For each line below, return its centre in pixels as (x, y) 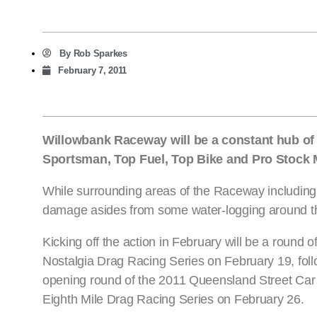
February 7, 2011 (93, 71)
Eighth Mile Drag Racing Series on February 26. (173, 300)
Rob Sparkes (99, 54)
